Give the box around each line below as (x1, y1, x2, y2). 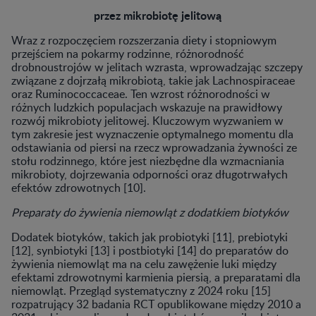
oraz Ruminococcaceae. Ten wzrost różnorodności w (11, 85, 270, 102)
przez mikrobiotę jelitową (94, 6, 222, 23)
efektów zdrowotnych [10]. (11, 179, 146, 195)
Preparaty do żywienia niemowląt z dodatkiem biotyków (11, 204, 288, 220)
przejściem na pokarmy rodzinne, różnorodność (11, 45, 244, 61)
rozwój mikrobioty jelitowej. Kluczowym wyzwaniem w (11, 112, 284, 128)
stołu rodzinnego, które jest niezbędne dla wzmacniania (11, 152, 284, 169)
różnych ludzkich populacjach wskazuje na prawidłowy (11, 99, 282, 115)
